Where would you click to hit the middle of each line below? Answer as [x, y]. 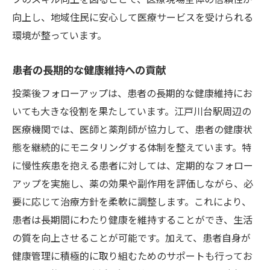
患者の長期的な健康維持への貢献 [89, 69]
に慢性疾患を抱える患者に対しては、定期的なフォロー [133, 165]
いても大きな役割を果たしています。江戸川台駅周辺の [132, 111]
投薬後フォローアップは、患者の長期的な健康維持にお [132, 93]
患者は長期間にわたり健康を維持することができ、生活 [132, 219]
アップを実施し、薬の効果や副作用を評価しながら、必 [133, 183]
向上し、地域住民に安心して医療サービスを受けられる [133, 17]
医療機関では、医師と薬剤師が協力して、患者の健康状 [132, 129]
